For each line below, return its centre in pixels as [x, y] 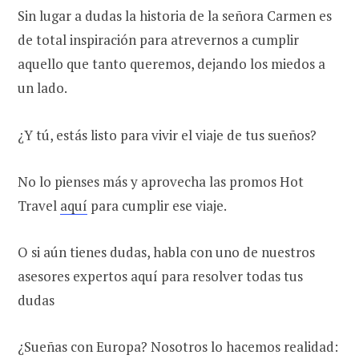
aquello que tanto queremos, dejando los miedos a [171, 64]
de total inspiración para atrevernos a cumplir [158, 40]
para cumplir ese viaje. [158, 205]
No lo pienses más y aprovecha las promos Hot [161, 181]
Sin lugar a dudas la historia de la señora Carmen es [175, 16]
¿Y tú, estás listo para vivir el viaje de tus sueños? [169, 135]
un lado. [44, 88]
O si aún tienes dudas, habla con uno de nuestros [166, 252]
